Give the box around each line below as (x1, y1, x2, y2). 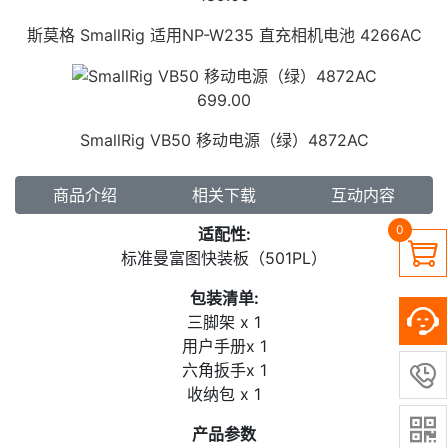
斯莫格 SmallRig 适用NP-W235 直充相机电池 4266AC (26, 24, 422, 45)
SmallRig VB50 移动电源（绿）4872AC (79, 130, 369, 151)
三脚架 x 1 (187, 312, 261, 333)
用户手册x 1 (181, 336, 267, 357)
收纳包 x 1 (187, 384, 261, 405)
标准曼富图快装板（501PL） (121, 248, 327, 269)
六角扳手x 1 (181, 360, 267, 381)
